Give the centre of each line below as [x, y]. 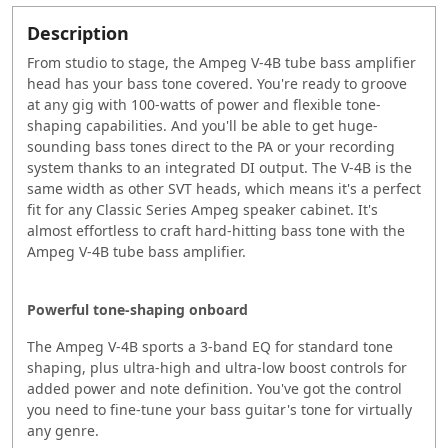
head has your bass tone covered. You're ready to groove [217, 83]
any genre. [63, 430]
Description [78, 32]
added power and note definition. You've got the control [214, 388]
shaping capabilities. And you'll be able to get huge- [202, 125]
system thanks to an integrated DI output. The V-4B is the [219, 167]
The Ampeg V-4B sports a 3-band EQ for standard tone [210, 346]
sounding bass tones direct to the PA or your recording [211, 146]
